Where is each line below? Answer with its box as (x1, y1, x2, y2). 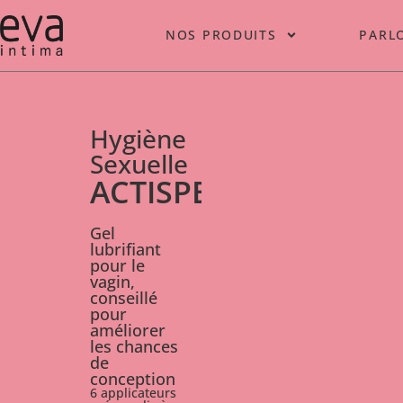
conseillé (90, 287, 157, 309)
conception (90, 368, 175, 390)
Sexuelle (90, 147, 188, 181)
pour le (90, 255, 145, 276)
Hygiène (90, 121, 186, 156)
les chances (90, 336, 178, 357)
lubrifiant (90, 238, 161, 260)
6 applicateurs (90, 384, 176, 401)
